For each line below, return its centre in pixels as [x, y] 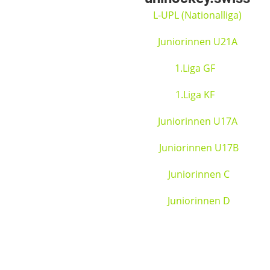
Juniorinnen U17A [197, 121]
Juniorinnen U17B [199, 148]
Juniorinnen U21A [199, 42]
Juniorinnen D [199, 201]
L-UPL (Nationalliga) [198, 15]
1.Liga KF [195, 95]
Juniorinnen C [197, 174]
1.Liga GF [196, 68]
